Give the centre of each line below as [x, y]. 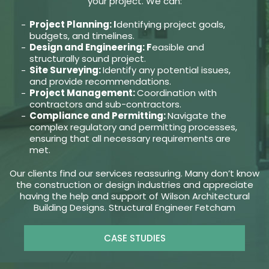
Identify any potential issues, [166, 70]
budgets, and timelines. [82, 36]
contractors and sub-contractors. [105, 104]
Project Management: [83, 93]
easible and [178, 47]
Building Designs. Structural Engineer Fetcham [134, 208]
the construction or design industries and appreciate [134, 185]
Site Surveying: [66, 70]
